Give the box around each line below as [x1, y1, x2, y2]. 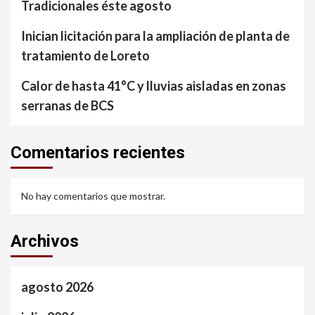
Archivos [11, 231, 79, 251]
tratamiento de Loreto [21, 47, 150, 63]
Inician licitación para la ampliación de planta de [21, 27, 290, 44]
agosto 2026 [21, 278, 94, 295]
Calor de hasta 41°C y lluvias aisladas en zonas [21, 77, 286, 94]
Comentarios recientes [11, 142, 185, 162]
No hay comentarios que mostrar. [21, 189, 165, 202]
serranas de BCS [21, 97, 114, 113]
